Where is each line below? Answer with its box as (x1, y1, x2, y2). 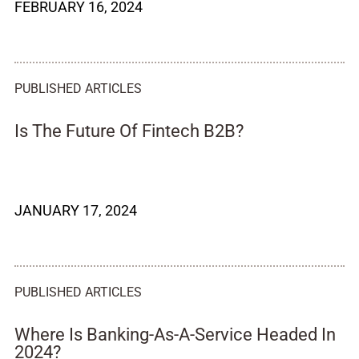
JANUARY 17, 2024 (14, 202, 137, 219)
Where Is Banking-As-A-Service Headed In (14, 325, 336, 345)
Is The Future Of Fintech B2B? (14, 121, 244, 141)
